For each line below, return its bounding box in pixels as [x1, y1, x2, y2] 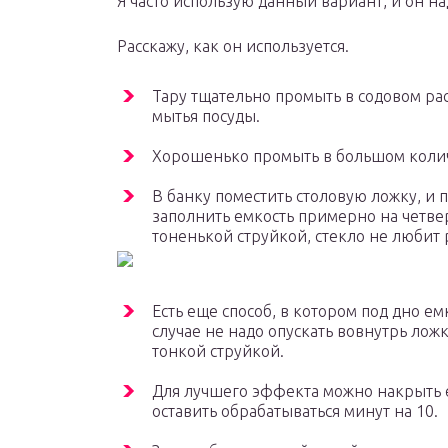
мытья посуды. [152, 107, 260, 126]
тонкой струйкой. [152, 342, 284, 361]
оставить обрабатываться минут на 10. [152, 402, 438, 421]
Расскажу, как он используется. [117, 37, 349, 56]
